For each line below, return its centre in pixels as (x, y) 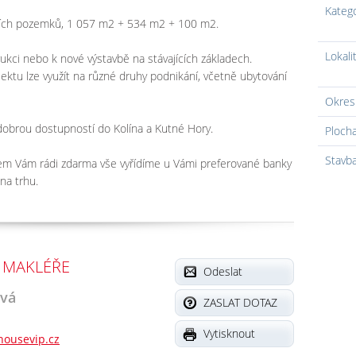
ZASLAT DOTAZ (241, 302)
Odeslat (223, 271)
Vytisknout (230, 333)
